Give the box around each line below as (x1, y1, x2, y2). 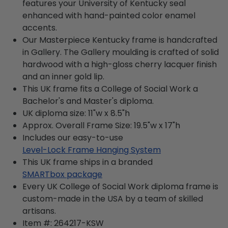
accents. (22, 21, 57, 34)
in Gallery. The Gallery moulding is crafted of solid (22, 46, 219, 58)
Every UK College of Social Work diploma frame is (22, 180, 218, 192)
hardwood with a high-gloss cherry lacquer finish (22, 58, 217, 70)
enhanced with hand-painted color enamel (22, 9, 195, 21)
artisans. (22, 205, 56, 217)
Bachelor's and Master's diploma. (22, 95, 154, 107)
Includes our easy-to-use (22, 131, 123, 144)
